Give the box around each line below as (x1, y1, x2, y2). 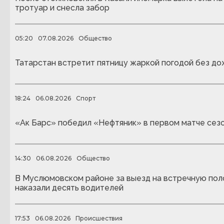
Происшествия (75, 214, 122, 222)
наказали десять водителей (15, 182, 123, 192)
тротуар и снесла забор (15, 2, 109, 12)
